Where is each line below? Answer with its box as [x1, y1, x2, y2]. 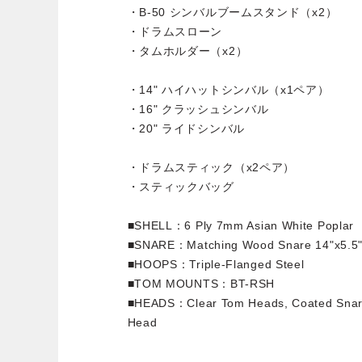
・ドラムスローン [127, 24, 223, 38]
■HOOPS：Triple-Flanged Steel [127, 257, 305, 271]
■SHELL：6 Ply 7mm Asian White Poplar [127, 218, 355, 232]
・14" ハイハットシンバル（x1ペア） [127, 82, 330, 96]
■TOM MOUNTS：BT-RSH [127, 276, 276, 290]
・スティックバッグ [127, 179, 234, 193]
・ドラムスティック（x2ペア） [127, 160, 296, 174]
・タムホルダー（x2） [127, 44, 248, 57]
